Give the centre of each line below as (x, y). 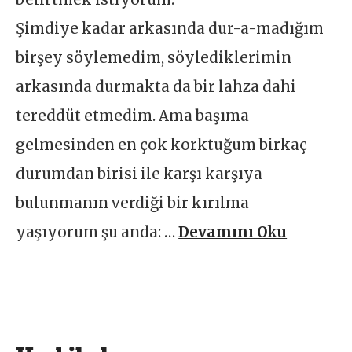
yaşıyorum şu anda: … (97, 232)
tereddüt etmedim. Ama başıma (133, 115)
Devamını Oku (233, 232)
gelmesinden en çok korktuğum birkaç (162, 145)
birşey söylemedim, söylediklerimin (154, 57)
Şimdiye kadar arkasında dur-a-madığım (170, 28)
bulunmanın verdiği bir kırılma (134, 203)
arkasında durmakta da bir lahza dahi (156, 86)
